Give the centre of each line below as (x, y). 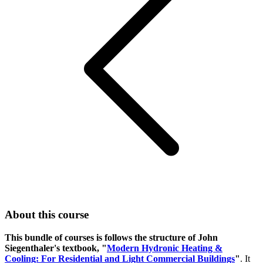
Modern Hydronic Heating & (165, 248)
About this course (47, 215)
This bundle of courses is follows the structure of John (111, 238)
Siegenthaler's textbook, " (56, 248)
